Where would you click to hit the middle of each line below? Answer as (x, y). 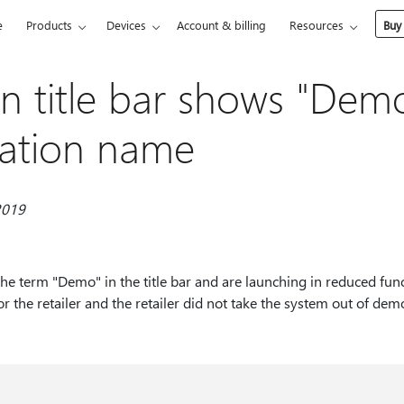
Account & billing (222, 25)
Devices (127, 25)
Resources (317, 25)
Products (50, 25)
